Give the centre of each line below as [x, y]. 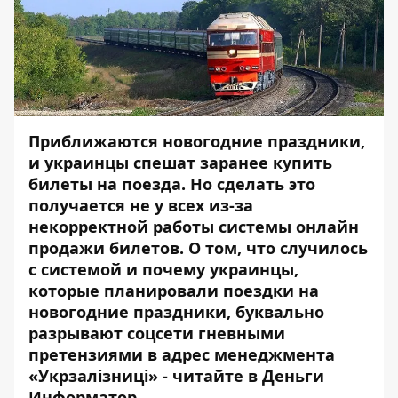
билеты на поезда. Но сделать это [172, 184]
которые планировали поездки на [174, 291]
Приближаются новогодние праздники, [197, 141]
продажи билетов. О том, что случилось [198, 248]
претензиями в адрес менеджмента [182, 354]
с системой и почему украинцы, [163, 269]
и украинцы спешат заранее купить [180, 163]
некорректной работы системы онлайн [194, 227]
